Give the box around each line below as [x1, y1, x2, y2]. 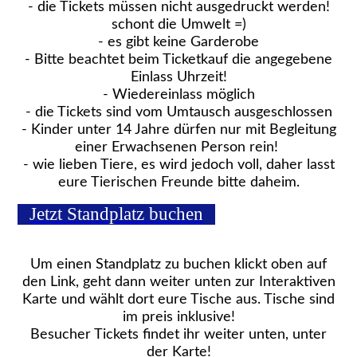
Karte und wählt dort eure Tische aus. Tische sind [22, 292, 335, 307]
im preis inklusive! [122, 309, 235, 324]
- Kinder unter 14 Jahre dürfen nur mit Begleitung [21, 122, 336, 137]
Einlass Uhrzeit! [130, 69, 227, 84]
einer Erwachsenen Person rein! [75, 139, 282, 155]
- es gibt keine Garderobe [98, 34, 259, 49]
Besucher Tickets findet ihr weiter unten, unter [30, 327, 327, 342]
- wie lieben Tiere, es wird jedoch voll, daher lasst [22, 157, 335, 172]
